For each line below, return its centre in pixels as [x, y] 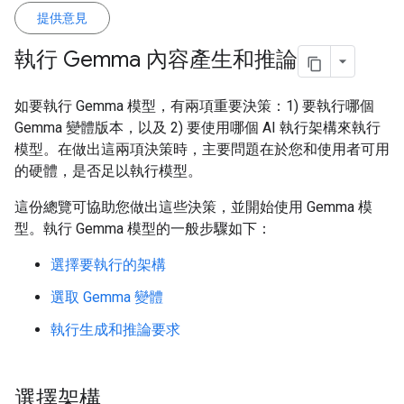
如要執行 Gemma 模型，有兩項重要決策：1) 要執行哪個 [194, 106]
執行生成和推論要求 [115, 330]
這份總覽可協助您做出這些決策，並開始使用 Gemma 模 [193, 207]
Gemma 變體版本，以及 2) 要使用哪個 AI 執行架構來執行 [197, 128]
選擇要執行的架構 [108, 265]
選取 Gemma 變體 [107, 297]
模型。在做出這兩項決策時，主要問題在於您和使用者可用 [202, 149]
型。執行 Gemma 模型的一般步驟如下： [143, 229]
